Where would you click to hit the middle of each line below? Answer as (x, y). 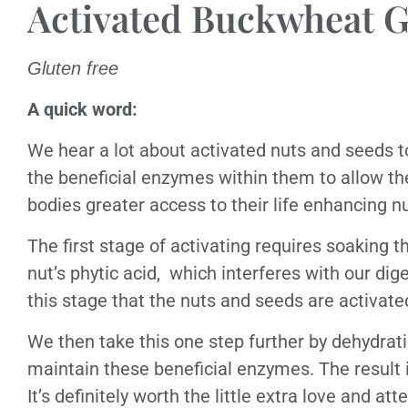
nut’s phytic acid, (94, 273)
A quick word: (82, 109)
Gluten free (73, 68)
